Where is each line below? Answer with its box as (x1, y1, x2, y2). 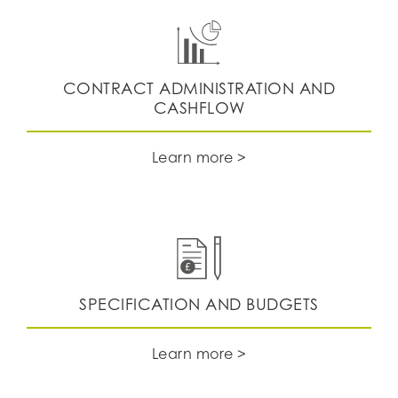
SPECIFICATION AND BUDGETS (79, 294, 319, 314)
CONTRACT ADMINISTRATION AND (62, 78, 336, 98)
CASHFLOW (153, 98, 245, 117)
